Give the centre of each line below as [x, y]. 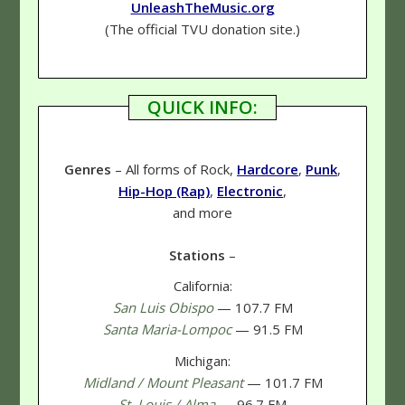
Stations [197, 254]
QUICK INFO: [202, 108]
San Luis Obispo [163, 308]
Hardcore [268, 170]
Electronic [250, 191]
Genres [88, 170]
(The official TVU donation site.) [202, 28]
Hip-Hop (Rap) [164, 191]
